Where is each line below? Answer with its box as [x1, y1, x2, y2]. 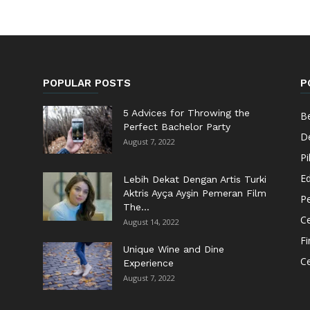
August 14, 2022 [123, 217, 179, 227]
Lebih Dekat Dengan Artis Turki [123, 174, 266, 185]
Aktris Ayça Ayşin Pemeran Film [123, 188, 266, 199]
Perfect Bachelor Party [123, 121, 230, 132]
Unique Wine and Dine [123, 244, 224, 255]
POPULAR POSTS [43, 77, 131, 89]
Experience [123, 257, 174, 268]
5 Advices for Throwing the [123, 107, 250, 118]
